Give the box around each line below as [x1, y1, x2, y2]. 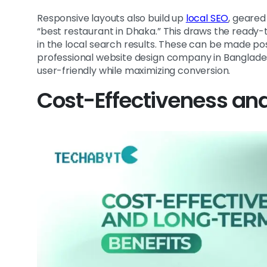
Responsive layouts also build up [37, 11, 186, 26]
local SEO [185, 11, 229, 26]
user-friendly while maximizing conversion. [37, 64, 231, 78]
